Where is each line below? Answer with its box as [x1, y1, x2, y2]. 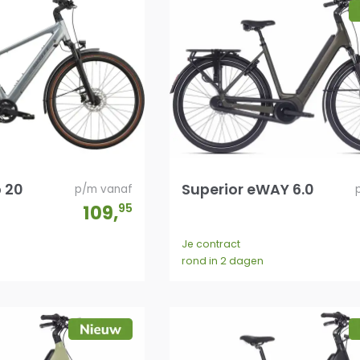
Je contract [181, 237, 240, 252]
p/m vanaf [75, 181, 133, 197]
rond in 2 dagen [181, 254, 264, 268]
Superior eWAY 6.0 [181, 178, 313, 199]
